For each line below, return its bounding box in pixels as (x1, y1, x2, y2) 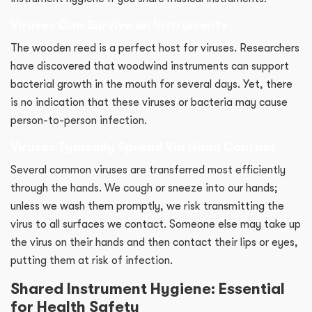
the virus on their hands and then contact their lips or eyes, (10, 236, 298, 249)
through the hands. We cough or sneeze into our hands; (10, 182, 278, 195)
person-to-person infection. (10, 114, 153, 127)
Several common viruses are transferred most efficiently (10, 164, 286, 177)
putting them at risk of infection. (10, 254, 178, 267)
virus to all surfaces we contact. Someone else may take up (10, 218, 301, 231)
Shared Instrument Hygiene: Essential (10, 280, 285, 298)
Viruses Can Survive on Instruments (10, 18, 234, 33)
